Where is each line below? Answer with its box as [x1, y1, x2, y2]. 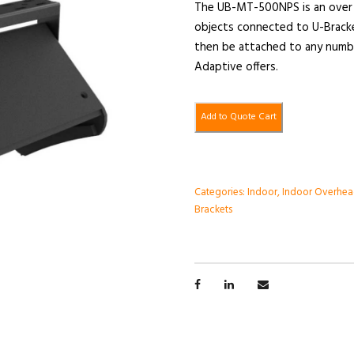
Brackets [194, 201, 233, 219]
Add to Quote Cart [201, 109, 277, 126]
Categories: [194, 184, 248, 201]
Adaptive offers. [194, 58, 279, 77]
